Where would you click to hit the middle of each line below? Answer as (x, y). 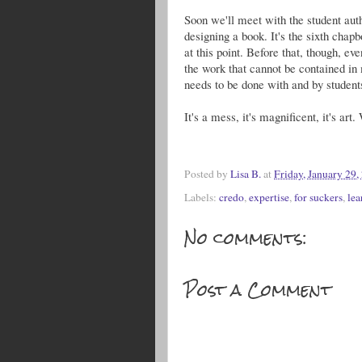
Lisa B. (246, 174)
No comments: (246, 238)
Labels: (202, 197)
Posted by (207, 174)
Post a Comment (258, 289)
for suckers (318, 197)
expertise (269, 197)
